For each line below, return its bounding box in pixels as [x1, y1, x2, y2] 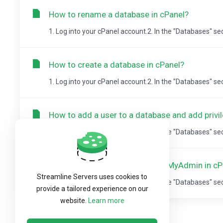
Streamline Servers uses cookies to [37, 173, 147, 181]
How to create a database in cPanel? [49, 60, 184, 70]
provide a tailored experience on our [36, 185, 148, 193]
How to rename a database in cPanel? [49, 9, 189, 19]
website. [60, 197, 88, 205]
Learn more [88, 197, 124, 205]
